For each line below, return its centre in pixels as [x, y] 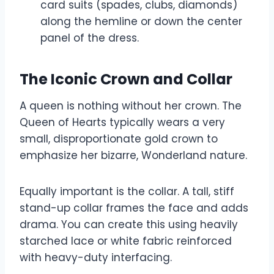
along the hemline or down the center [141, 22]
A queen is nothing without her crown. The [131, 106]
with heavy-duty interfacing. [96, 258]
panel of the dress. [90, 38]
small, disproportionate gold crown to [119, 139]
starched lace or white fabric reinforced [126, 241]
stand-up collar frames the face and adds [134, 208]
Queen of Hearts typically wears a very [122, 123]
